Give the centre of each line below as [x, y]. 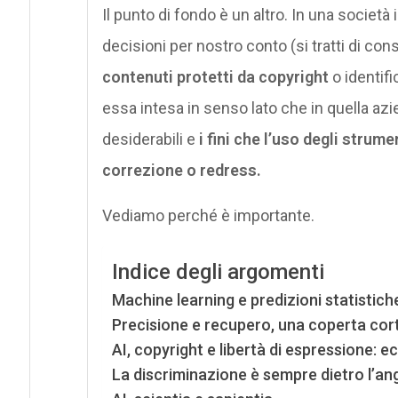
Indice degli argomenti [218, 272]
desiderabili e [150, 139]
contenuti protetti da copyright [215, 76]
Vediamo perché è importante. [208, 215]
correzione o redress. [181, 170]
